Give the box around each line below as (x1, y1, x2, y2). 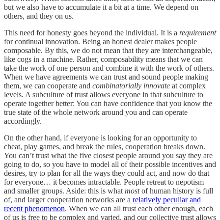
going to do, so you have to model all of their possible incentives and (4, 160, 216, 169)
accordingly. (4, 117, 42, 126)
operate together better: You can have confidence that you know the (4, 99, 212, 108)
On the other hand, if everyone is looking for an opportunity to (4, 134, 197, 142)
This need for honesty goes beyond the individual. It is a (4, 28, 179, 37)
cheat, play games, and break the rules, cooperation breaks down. (4, 142, 205, 151)
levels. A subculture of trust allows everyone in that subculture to (4, 90, 203, 99)
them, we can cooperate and (4, 82, 92, 90)
